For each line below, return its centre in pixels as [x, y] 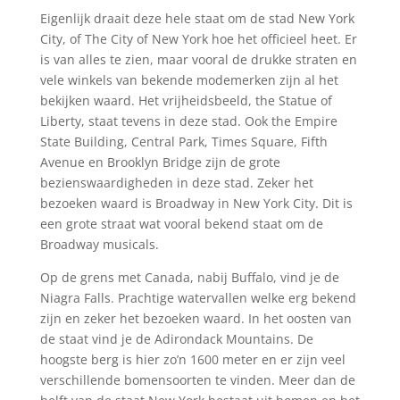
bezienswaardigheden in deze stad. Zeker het [176, 182]
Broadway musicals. [101, 244]
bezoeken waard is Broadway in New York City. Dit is [196, 203]
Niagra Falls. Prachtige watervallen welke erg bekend [198, 297]
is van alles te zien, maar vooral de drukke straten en [198, 59]
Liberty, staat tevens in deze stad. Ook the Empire [188, 121]
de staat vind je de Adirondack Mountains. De [176, 338]
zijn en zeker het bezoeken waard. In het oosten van [196, 318]
